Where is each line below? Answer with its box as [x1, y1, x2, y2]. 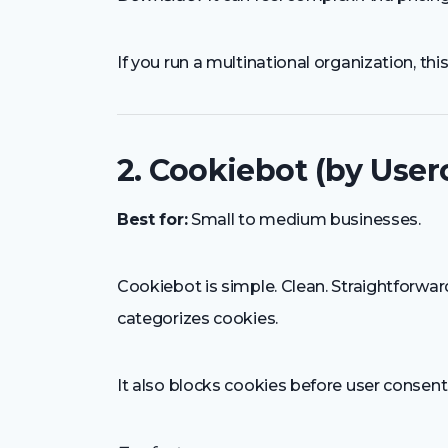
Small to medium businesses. [187, 209, 421, 229]
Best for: [117, 209, 188, 229]
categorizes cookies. [117, 308, 278, 328]
